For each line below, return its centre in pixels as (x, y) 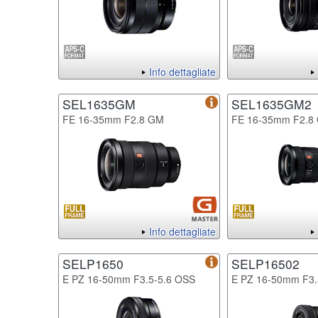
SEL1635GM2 (272, 104)
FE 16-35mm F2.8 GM (113, 119)
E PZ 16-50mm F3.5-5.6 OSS (129, 279)
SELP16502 (265, 263)
